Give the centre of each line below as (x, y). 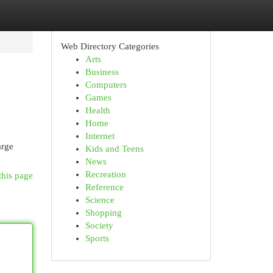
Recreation (105, 174)
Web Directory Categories (110, 46)
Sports (97, 238)
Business (102, 72)
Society (99, 225)
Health (97, 110)
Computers (106, 85)
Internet (100, 136)
